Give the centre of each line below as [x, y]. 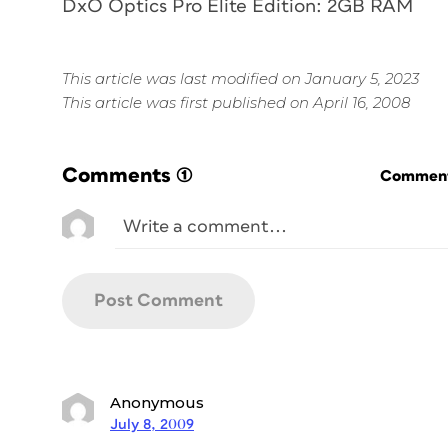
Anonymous [157, 402]
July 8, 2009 [152, 424]
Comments [116, 175]
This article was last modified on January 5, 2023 [240, 78]
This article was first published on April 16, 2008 [236, 102]
